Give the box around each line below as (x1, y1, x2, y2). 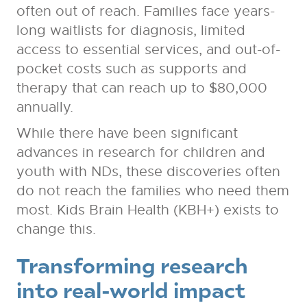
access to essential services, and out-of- (16, 41, 280, 59)
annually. (16, 99, 73, 116)
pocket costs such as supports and (16, 60, 247, 78)
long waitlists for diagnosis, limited (16, 22, 245, 40)
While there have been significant (16, 125, 238, 143)
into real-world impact (16, 276, 245, 304)
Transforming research (16, 251, 248, 279)
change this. (16, 221, 96, 238)
